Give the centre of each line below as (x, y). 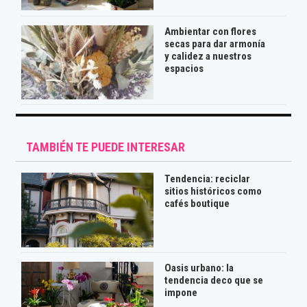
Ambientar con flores (210, 31)
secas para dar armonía (214, 44)
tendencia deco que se (213, 281)
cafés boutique (197, 204)
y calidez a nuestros (208, 56)
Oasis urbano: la (199, 268)
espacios (184, 68)
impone (181, 293)
